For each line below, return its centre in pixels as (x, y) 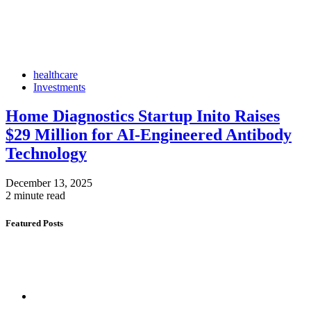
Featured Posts (34, 223)
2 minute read (35, 196)
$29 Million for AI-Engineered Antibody (149, 135)
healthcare (56, 74)
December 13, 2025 (49, 183)
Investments (59, 87)
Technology (46, 154)
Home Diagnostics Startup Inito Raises (143, 116)
